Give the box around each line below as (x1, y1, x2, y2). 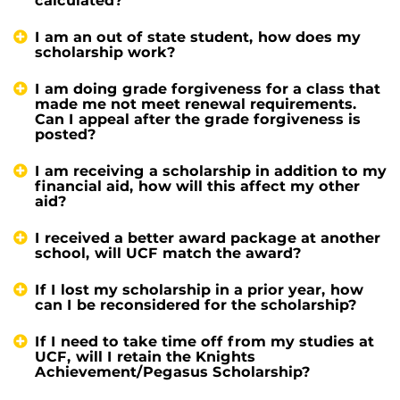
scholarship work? (35, 43, 176, 61)
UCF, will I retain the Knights (35, 347, 255, 365)
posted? (35, 125, 96, 143)
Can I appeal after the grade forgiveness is (35, 110, 361, 128)
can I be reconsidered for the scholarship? (35, 296, 357, 313)
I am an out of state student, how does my (35, 28, 361, 46)
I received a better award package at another (35, 229, 380, 246)
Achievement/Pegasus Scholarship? (35, 362, 311, 380)
